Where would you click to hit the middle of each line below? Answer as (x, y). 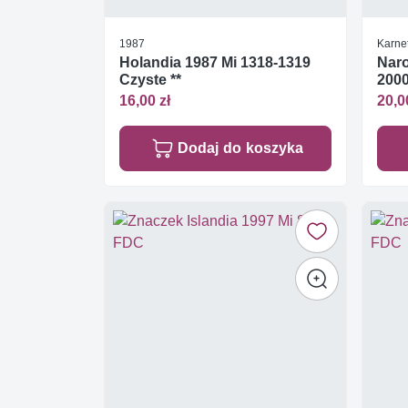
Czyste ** (150, 80)
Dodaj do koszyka (240, 148)
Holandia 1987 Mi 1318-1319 (215, 63)
